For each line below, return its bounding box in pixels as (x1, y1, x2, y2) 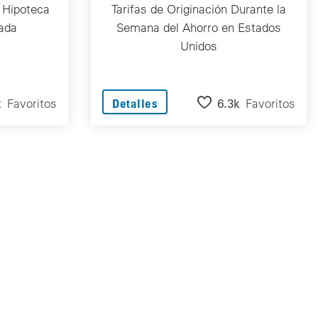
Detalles (112, 96, 158, 111)
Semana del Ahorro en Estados (116, 20, 281, 35)
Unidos (180, 38, 217, 54)
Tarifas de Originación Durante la (111, 1, 286, 17)
